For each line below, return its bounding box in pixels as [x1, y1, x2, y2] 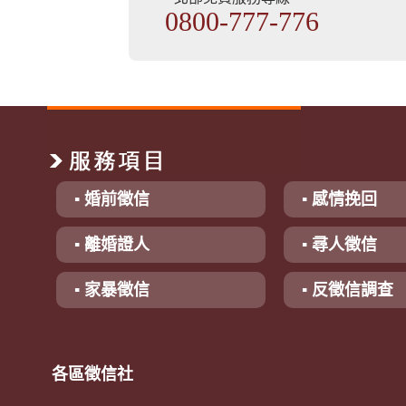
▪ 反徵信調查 [302, 281, 394, 299]
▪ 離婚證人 [73, 236, 150, 254]
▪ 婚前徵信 [73, 190, 150, 208]
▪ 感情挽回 [302, 190, 378, 208]
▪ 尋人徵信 [302, 236, 378, 254]
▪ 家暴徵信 [73, 281, 150, 299]
